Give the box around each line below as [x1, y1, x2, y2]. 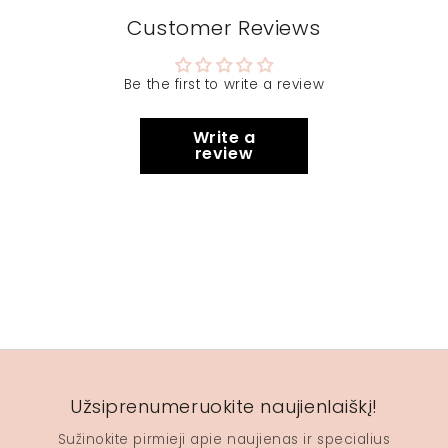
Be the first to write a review [123, 74, 325, 94]
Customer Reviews [127, 13, 321, 42]
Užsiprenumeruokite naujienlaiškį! [70, 393, 378, 419]
